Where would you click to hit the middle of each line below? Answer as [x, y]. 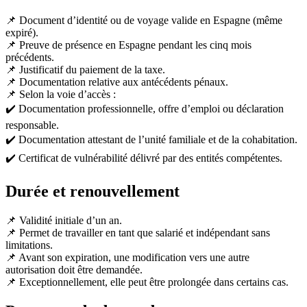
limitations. [29, 245]
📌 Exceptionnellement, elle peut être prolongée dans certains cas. [147, 282]
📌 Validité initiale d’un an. [64, 220]
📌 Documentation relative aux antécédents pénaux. [117, 82]
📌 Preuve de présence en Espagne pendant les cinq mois [128, 45]
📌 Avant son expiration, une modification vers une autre [127, 257]
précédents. [30, 57]
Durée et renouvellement [93, 191]
